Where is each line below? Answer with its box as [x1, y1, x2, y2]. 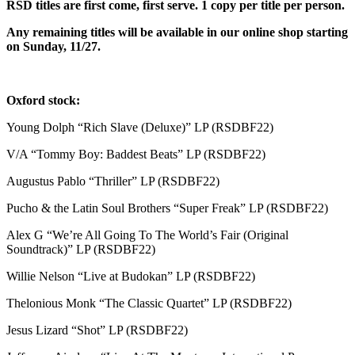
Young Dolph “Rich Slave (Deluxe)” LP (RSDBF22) [6, 120, 273, 134]
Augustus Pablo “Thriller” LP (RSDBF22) [6, 174, 219, 188]
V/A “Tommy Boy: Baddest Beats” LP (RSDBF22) [6, 147, 265, 161]
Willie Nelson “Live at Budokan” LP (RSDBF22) [6, 269, 255, 283]
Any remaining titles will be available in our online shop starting [6, 25, 348, 39]
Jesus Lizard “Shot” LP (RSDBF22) [6, 323, 188, 337]
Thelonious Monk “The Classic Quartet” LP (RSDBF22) [6, 296, 292, 310]
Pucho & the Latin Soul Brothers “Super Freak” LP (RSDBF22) [6, 200, 328, 215]
